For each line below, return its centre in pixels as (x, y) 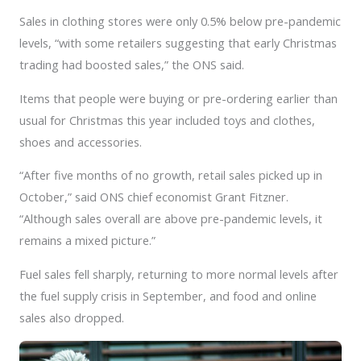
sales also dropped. (72, 318)
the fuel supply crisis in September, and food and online (168, 296)
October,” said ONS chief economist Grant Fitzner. (154, 197)
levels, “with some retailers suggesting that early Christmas (178, 43)
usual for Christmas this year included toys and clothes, (167, 120)
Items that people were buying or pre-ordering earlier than (178, 98)
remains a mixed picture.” (87, 241)
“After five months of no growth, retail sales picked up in (171, 175)
